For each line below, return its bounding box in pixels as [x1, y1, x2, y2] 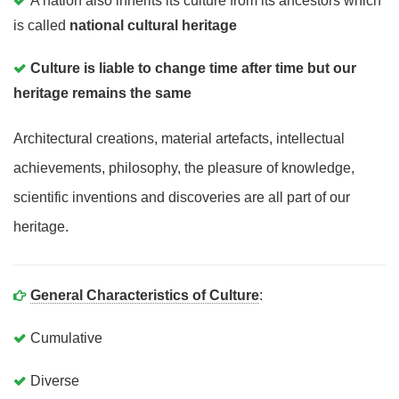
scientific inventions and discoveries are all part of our [13, 190, 350, 205]
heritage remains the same [13, 85, 191, 101]
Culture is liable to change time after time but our [30, 61, 356, 76]
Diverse [30, 373, 79, 388]
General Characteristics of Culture [30, 288, 259, 303]
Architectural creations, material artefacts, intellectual [13, 131, 345, 146]
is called [13, 18, 69, 33]
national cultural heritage [69, 18, 237, 33]
